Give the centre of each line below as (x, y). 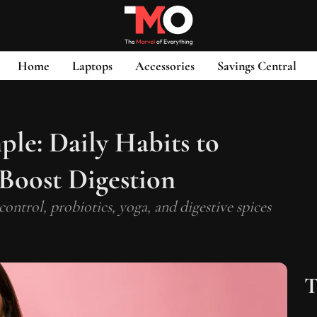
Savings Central (257, 65)
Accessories (165, 65)
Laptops (92, 65)
